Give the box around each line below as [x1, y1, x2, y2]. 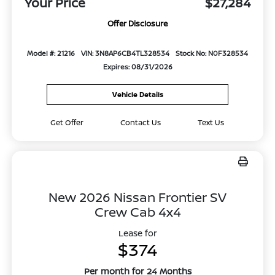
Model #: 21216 [27, 48, 76, 58]
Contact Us [120, 117, 161, 128]
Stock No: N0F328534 [175, 48, 248, 58]
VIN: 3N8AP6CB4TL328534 [80, 48, 169, 58]
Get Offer [50, 117, 84, 128]
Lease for [118, 227, 157, 239]
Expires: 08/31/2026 [103, 61, 172, 71]
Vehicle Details [112, 89, 163, 99]
